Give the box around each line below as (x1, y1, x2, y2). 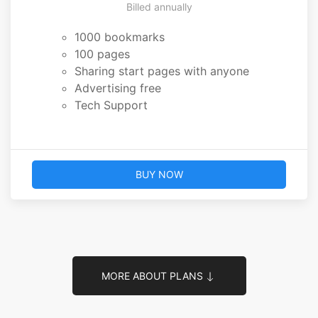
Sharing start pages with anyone (75, 64, 249, 78)
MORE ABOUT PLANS (101, 270, 203, 282)
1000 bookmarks (75, 30, 165, 44)
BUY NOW (135, 168, 183, 180)
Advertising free (75, 81, 161, 95)
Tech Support (75, 98, 148, 112)
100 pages (75, 47, 130, 61)
